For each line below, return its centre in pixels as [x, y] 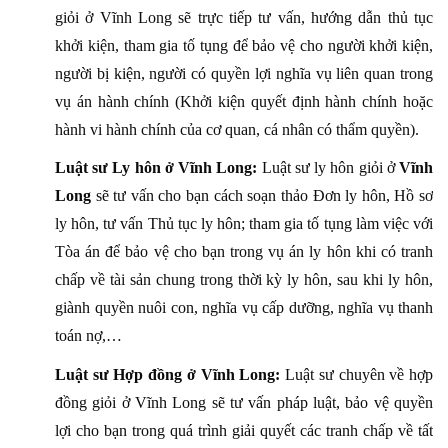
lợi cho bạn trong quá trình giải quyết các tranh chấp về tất [244, 430]
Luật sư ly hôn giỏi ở [328, 168]
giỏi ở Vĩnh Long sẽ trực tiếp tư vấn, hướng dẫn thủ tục [244, 17]
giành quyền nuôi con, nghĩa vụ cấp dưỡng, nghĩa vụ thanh [244, 308]
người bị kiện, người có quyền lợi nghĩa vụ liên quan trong [244, 73]
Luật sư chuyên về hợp [357, 374]
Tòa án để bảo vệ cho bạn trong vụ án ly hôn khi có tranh [244, 252]
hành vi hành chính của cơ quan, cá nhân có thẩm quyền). [237, 129]
